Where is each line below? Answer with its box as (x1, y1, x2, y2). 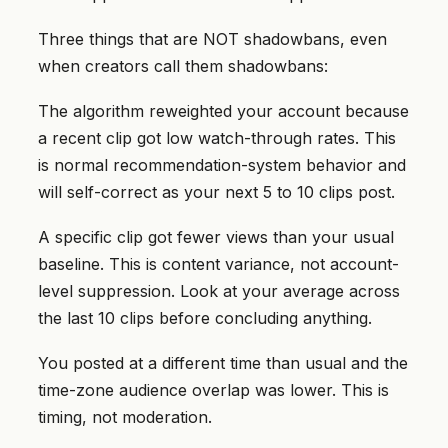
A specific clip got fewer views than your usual (38, 227, 394, 248)
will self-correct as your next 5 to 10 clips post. (38, 182, 395, 203)
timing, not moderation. (38, 407, 212, 428)
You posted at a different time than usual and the (38, 353, 408, 374)
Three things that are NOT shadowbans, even (38, 29, 387, 50)
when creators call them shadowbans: (38, 56, 328, 77)
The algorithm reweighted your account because (38, 101, 409, 122)
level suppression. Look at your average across (38, 281, 400, 302)
